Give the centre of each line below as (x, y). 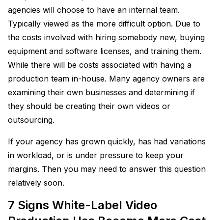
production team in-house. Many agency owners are (106, 78)
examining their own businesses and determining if (101, 92)
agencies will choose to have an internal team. (94, 10)
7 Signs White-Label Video (82, 205)
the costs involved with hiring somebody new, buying (106, 37)
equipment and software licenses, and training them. (105, 51)
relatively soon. (36, 182)
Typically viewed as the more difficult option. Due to (104, 23)
